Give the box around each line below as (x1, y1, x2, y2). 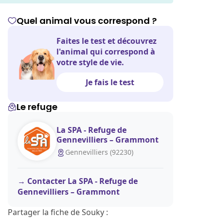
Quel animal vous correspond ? (17, 15, 157, 27)
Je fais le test (86, 77, 134, 88)
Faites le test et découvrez (56, 36, 157, 46)
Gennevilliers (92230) (65, 147, 133, 157)
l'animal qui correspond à (56, 46, 155, 57)
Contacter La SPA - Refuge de (27, 176, 138, 186)
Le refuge (17, 101, 57, 113)
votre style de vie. (56, 57, 124, 68)
